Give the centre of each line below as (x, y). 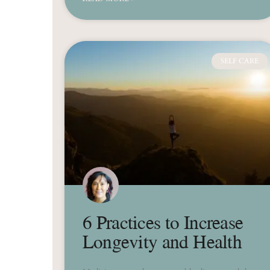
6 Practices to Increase (163, 221)
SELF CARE (240, 61)
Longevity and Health (162, 241)
